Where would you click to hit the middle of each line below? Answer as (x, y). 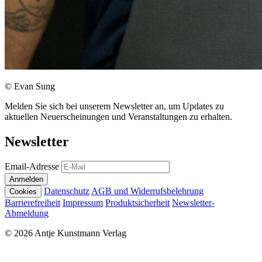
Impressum (83, 203)
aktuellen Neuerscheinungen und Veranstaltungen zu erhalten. (118, 116)
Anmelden (26, 180)
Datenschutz (67, 191)
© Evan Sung (30, 86)
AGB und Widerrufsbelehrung (147, 191)
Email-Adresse (32, 167)
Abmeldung (27, 213)
